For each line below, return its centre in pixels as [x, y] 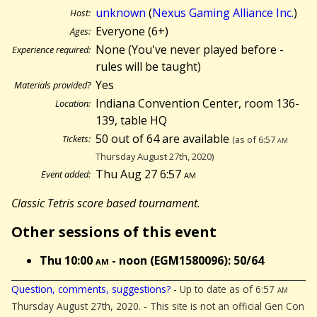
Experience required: [51, 50]
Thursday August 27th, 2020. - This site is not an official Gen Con [158, 306]
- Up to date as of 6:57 [224, 289]
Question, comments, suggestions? [91, 289]
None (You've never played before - [190, 50]
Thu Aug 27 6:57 [140, 174]
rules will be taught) [149, 67]
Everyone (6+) [132, 31]
